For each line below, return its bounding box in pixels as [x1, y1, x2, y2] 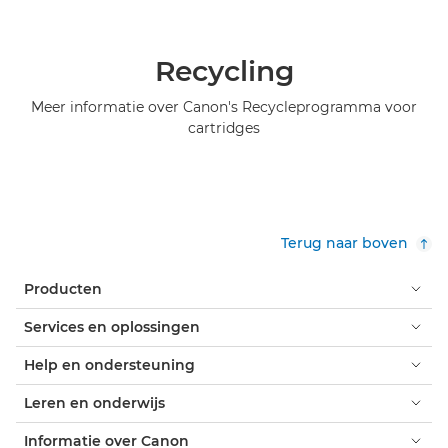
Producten [24, 279, 102, 298]
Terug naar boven [281, 233, 408, 252]
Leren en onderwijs [24, 393, 165, 412]
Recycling [154, 53, 294, 88]
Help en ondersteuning [24, 355, 195, 374]
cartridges [188, 118, 260, 137]
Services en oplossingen [24, 317, 200, 336]
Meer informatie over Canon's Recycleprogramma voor [31, 97, 417, 116]
